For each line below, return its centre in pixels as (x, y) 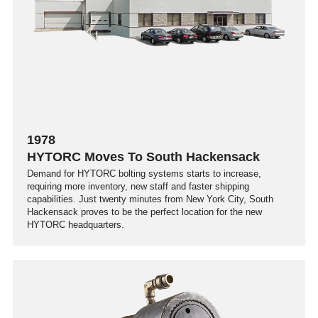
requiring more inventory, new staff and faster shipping (138, 186)
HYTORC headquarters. (76, 225)
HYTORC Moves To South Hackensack (143, 157)
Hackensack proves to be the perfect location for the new (144, 212)
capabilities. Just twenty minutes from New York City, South (150, 199)
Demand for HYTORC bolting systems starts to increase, (144, 174)
